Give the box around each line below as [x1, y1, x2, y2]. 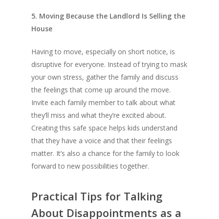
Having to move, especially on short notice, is [31, 46, 175, 56]
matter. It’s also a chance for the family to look [31, 148, 179, 158]
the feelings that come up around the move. [31, 85, 171, 94]
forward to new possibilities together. [31, 161, 149, 171]
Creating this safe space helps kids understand [31, 123, 177, 132]
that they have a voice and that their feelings [31, 135, 172, 145]
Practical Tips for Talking [31, 188, 162, 203]
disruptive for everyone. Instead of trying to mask [31, 59, 187, 69]
